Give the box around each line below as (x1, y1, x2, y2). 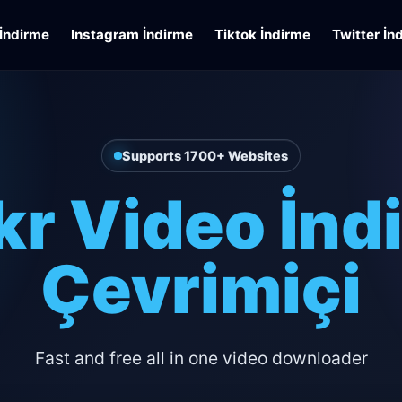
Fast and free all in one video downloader (34, 346, 368, 369)
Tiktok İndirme (214, 25, 311, 43)
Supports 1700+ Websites (121, 148, 288, 164)
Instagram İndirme (71, 25, 194, 43)
